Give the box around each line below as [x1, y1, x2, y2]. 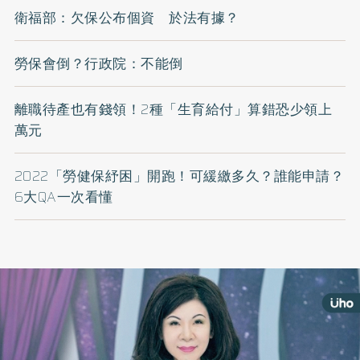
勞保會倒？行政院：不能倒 [14, 53, 183, 75]
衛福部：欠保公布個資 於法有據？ [14, 7, 239, 29]
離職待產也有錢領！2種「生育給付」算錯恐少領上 [14, 99, 333, 121]
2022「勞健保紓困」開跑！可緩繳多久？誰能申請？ [14, 166, 345, 187]
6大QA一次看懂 [14, 186, 113, 208]
